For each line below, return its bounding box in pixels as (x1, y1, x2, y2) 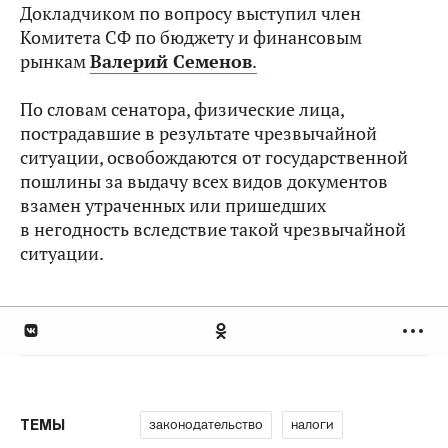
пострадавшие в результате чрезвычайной (20, 122, 377, 145)
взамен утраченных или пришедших (20, 194, 326, 217)
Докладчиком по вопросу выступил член (20, 2, 361, 25)
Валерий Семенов (90, 50, 252, 73)
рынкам (20, 50, 90, 73)
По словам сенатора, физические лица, (20, 98, 344, 121)
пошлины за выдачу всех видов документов (20, 170, 388, 193)
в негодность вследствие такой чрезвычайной (20, 218, 406, 241)
